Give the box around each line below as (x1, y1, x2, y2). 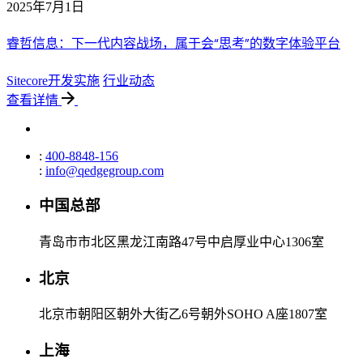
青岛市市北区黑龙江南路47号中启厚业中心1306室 (39, 234, 324, 249)
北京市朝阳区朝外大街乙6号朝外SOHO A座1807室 (39, 307, 327, 322)
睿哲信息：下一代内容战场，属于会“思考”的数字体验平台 (6, 35, 340, 53)
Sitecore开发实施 (6, 73, 100, 88)
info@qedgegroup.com (45, 163, 164, 177)
